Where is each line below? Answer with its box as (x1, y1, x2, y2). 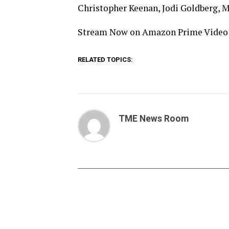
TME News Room (119, 113, 189, 124)
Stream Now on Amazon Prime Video (78, 26, 228, 38)
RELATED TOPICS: (78, 56, 133, 63)
